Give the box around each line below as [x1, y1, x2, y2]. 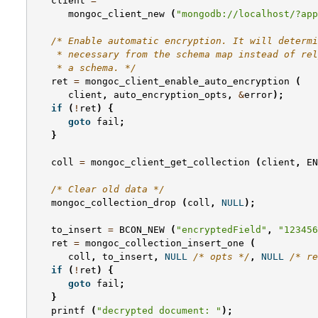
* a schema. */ [34, 62, 136, 74]
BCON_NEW [119, 224, 165, 236]
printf [51, 305, 85, 317]
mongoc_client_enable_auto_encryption [85, 76, 290, 87]
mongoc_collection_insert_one [85, 238, 244, 249]
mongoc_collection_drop [51, 197, 176, 209]
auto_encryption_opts [114, 89, 227, 101]
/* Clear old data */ [51, 184, 165, 195]
